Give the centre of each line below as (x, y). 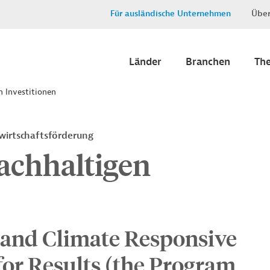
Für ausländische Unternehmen (171, 14)
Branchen (208, 62)
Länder (145, 62)
